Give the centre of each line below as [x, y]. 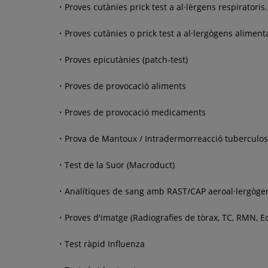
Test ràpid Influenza [105, 243]
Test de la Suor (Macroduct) [120, 165]
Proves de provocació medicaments [135, 112]
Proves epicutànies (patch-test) [126, 59]
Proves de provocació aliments [125, 86]
